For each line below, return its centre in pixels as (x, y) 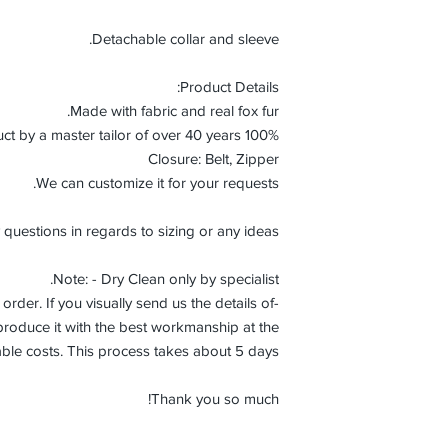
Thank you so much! (215, 398)
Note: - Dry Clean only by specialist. (166, 278)
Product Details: (229, 86)
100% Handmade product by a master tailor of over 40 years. (262, 134)
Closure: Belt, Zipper (213, 158)
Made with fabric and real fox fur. (174, 110)
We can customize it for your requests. (157, 182)
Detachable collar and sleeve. (185, 38)
